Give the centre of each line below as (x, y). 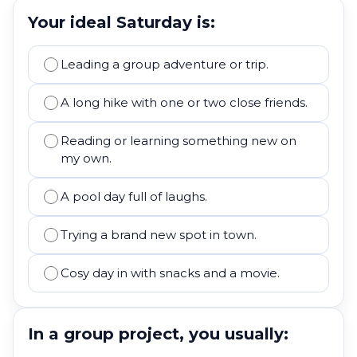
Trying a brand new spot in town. (159, 235)
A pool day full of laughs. (134, 196)
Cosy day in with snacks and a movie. (170, 273)
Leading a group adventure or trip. (165, 64)
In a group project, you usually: (158, 334)
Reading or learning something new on (178, 141)
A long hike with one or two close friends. (184, 102)
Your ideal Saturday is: (122, 22)
